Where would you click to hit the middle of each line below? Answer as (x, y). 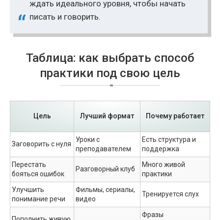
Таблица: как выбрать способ (110, 58)
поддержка (161, 149)
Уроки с (88, 139)
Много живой (164, 164)
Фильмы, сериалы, (105, 189)
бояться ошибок (38, 174)
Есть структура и (169, 139)
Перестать (29, 164)
